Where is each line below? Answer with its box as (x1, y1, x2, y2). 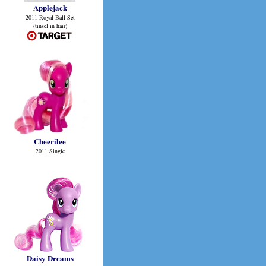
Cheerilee (34, 135, 66, 147)
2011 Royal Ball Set (25, 13, 75, 21)
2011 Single (35, 147, 65, 155)
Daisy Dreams (26, 252, 74, 264)
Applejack (33, 2, 67, 13)
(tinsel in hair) (33, 21, 67, 30)
